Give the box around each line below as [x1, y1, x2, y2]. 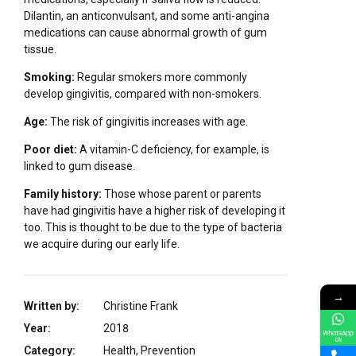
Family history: [24, 187, 102, 200]
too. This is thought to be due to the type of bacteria [24, 220, 282, 234]
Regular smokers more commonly [75, 70, 247, 83]
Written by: [24, 299, 79, 312]
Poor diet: [24, 142, 77, 156]
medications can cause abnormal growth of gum [24, 25, 267, 39]
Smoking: [24, 70, 75, 83]
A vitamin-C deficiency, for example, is [77, 142, 269, 156]
